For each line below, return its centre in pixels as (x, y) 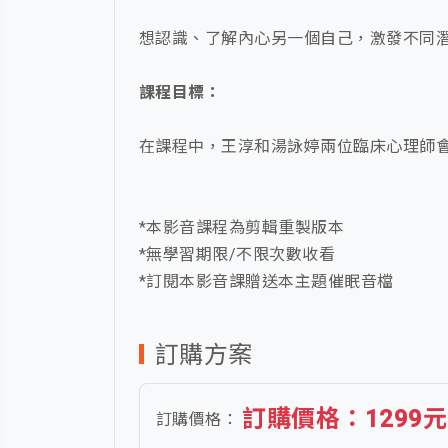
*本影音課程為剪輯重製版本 (242, 228)
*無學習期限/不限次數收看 (237, 255)
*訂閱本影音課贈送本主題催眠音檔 (266, 282)
